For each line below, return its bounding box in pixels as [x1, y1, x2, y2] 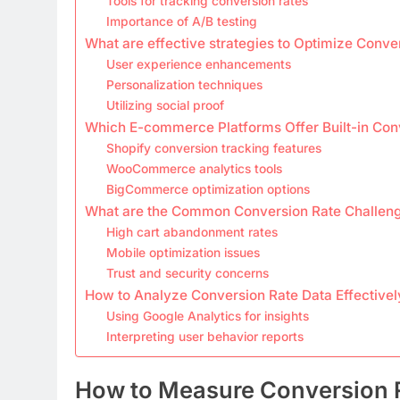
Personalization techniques [106, 77, 263, 92]
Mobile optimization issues [106, 245, 261, 260]
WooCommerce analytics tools [106, 161, 283, 176]
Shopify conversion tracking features [106, 140, 322, 155]
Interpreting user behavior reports [106, 329, 304, 344]
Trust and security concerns [106, 265, 270, 280]
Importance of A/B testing [106, 13, 258, 29]
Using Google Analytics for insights [106, 308, 310, 323]
